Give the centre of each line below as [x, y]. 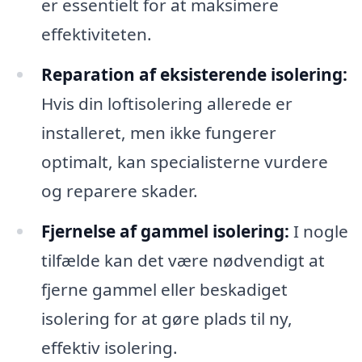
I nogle [318, 231]
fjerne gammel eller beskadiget [164, 289]
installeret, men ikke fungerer [158, 133]
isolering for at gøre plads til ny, [166, 318]
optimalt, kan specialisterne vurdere [184, 162]
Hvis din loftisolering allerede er [166, 104]
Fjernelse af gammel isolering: [165, 231]
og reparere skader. [119, 191]
